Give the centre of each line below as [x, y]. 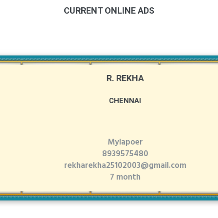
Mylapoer [102, 142]
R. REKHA [102, 78]
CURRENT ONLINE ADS [109, 10]
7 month [102, 177]
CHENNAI [102, 100]
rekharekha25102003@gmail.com [102, 165]
